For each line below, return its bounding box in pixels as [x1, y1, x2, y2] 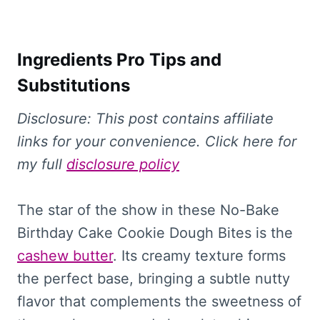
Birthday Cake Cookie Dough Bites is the [17, 224, 293, 241]
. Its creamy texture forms [113, 246, 286, 264]
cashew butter [17, 246, 113, 264]
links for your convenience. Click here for [17, 132, 296, 150]
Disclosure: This [17, 109, 124, 127]
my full [17, 155, 66, 173]
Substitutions [17, 74, 130, 96]
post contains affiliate [124, 109, 274, 127]
